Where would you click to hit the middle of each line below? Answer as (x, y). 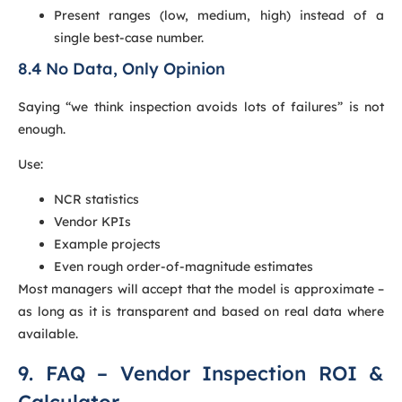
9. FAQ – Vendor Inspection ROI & (201, 373)
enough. (42, 129)
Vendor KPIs (92, 222)
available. (48, 334)
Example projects (107, 245)
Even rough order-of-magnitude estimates (184, 267)
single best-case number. (129, 37)
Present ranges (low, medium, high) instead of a (219, 15)
